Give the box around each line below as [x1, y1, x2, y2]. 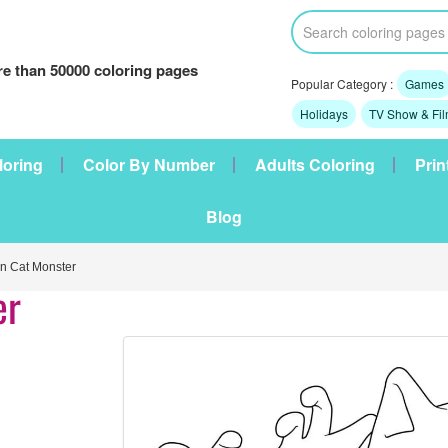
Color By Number [83, 153, 215, 176]
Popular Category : [290, 75, 396, 92]
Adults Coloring [255, 153, 375, 176]
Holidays [299, 105, 348, 122]
